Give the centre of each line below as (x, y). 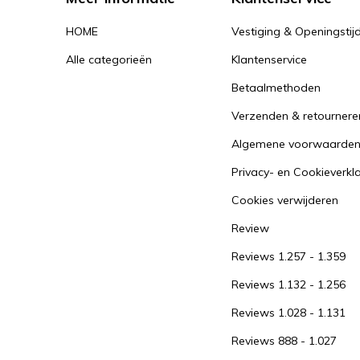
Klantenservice (269, 59)
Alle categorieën (109, 59)
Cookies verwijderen (285, 200)
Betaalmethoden (276, 88)
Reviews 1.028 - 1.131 (288, 313)
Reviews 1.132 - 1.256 (288, 284)
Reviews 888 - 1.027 (284, 341)
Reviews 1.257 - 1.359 (288, 256)
